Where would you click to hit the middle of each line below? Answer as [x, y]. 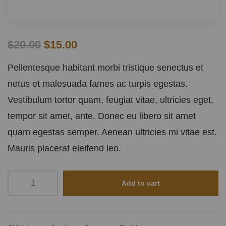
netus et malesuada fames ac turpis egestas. [98, 83]
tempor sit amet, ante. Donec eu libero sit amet [102, 116]
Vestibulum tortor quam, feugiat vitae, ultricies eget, [110, 100]
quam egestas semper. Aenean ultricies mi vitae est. [112, 132]
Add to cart [141, 183]
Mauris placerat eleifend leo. [64, 148]
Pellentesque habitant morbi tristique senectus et [105, 67]
